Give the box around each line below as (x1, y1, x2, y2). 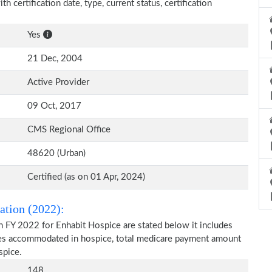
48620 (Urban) (27, 149, 86, 158)
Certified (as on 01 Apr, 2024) (27, 172, 145, 182)
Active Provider (27, 78, 89, 87)
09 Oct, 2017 (27, 101, 81, 110)
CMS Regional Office (27, 125, 110, 134)
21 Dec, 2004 (27, 54, 83, 63)
